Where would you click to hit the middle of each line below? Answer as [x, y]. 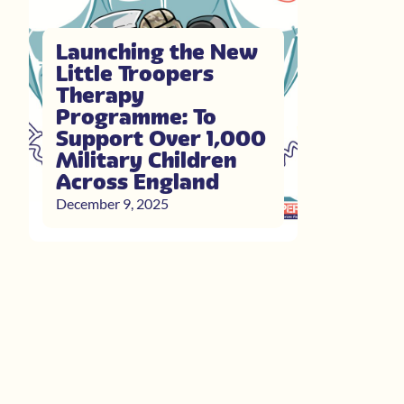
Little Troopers [135, 73]
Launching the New [157, 51]
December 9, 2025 [112, 203]
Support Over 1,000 [161, 138]
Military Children [147, 160]
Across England [138, 181]
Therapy [100, 95]
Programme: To [136, 116]
